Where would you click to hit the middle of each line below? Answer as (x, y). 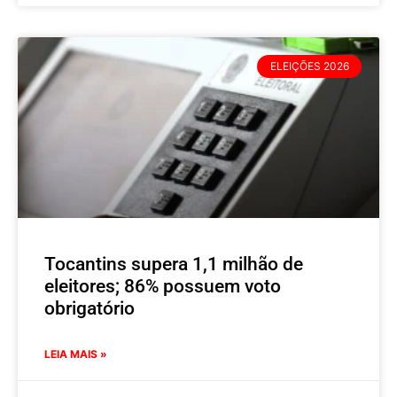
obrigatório (90, 308)
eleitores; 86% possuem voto (163, 286)
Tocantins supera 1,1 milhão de (174, 264)
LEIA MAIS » (76, 354)
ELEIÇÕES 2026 (309, 66)
